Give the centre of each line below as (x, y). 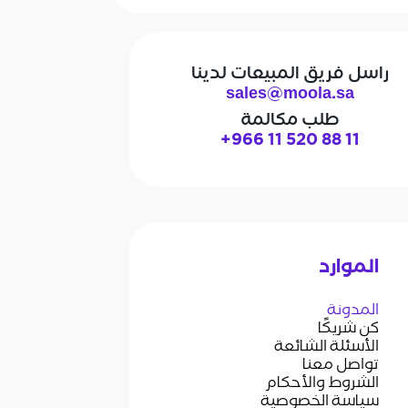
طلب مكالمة (291, 120)
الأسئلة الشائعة (326, 348)
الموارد (348, 269)
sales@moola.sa (291, 95)
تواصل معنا (340, 366)
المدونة (352, 311)
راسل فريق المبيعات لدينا (291, 73)
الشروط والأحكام (321, 384)
